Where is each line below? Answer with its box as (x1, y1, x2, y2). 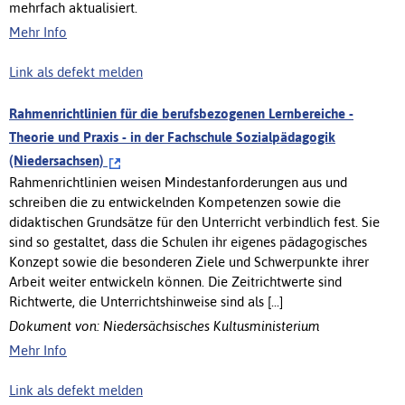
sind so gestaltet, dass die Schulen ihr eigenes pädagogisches (9, 233, 367, 250)
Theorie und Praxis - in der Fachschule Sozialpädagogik (9, 128, 335, 145)
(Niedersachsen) (9, 152, 108, 168)
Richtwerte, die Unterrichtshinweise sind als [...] (9, 293, 283, 309)
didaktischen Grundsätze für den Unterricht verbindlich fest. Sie (9, 213, 380, 230)
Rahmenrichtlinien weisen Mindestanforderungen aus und (9, 174, 347, 190)
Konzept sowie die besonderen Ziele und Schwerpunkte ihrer (9, 253, 369, 269)
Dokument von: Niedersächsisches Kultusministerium (9, 317, 320, 334)
